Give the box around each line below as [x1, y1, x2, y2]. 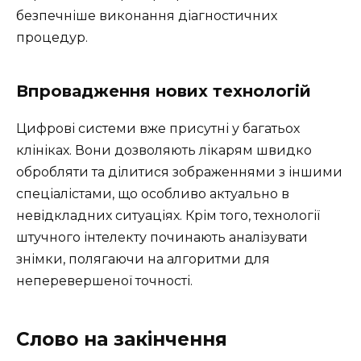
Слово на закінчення [16, 328, 227, 351]
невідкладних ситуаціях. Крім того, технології [16, 208, 320, 224]
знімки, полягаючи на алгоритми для [16, 251, 270, 268]
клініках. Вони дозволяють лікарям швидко [16, 143, 312, 159]
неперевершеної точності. [16, 273, 193, 289]
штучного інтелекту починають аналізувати [16, 230, 308, 246]
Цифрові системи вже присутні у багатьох [16, 121, 300, 137]
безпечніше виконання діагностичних [16, 8, 277, 24]
